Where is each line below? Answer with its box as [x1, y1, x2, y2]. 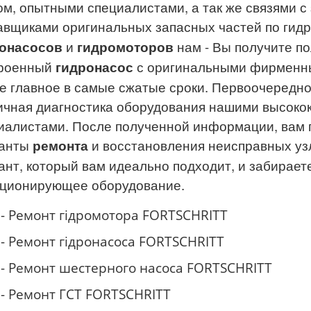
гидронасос [56, 58, 133, 76]
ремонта [33, 136, 88, 155]
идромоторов [83, 37, 174, 56]
